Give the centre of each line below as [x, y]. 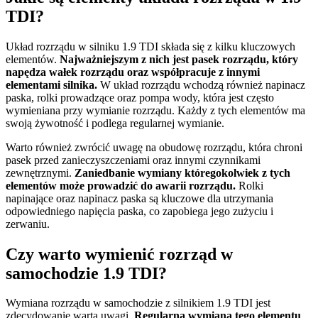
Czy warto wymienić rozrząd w [119, 254]
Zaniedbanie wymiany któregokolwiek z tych [182, 172]
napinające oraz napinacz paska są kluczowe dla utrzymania [139, 198]
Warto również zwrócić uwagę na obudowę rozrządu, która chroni [154, 147]
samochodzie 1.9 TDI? [86, 273]
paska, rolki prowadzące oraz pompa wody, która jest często [140, 97]
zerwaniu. [28, 224]
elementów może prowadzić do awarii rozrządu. [121, 185]
